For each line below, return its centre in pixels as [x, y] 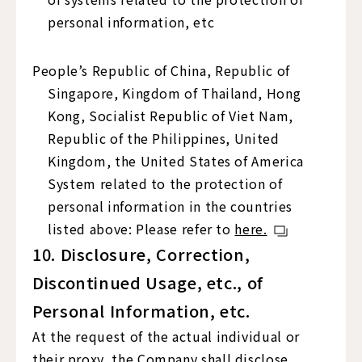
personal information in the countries [170, 206]
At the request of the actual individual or [166, 336]
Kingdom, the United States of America [176, 161]
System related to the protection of [165, 183]
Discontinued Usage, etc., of [148, 282]
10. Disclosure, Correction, [141, 254]
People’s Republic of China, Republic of [161, 70]
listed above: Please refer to [141, 229]
